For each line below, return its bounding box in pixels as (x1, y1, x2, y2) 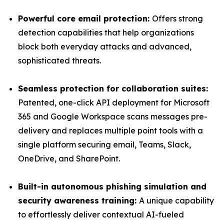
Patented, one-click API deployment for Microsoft (18, 97, 209, 107)
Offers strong (152, 13, 203, 23)
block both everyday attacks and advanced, (18, 41, 191, 51)
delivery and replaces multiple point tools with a (18, 125, 203, 135)
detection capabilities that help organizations (18, 27, 194, 37)
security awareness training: (18, 195, 139, 205)
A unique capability (139, 195, 214, 205)
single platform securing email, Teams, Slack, (18, 139, 191, 149)
